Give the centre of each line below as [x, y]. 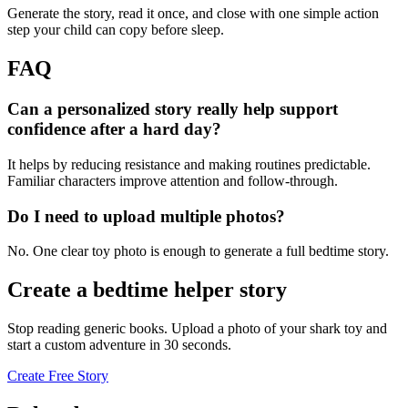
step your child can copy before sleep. [116, 30]
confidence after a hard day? [114, 129]
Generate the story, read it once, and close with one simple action [193, 14]
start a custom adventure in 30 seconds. [119, 345]
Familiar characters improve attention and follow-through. [173, 180]
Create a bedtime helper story [147, 290]
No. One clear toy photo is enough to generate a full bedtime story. [198, 251]
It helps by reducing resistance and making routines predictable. [189, 164]
